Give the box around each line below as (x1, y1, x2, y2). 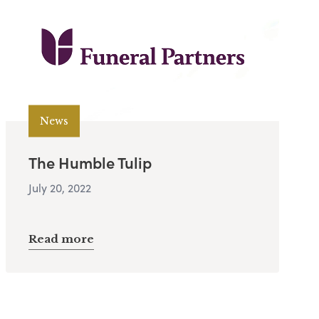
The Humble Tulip (28, 151, 152, 174)
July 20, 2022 (28, 179, 91, 197)
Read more (28, 232, 94, 246)
